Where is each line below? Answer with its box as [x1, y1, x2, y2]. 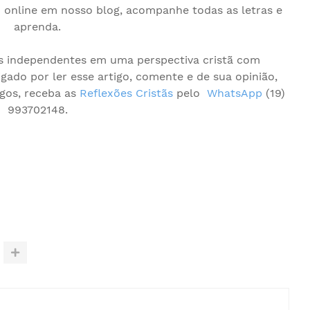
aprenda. [14, 20, 61, 33]
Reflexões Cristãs [79, 86, 173, 100]
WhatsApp [206, 86, 262, 100]
